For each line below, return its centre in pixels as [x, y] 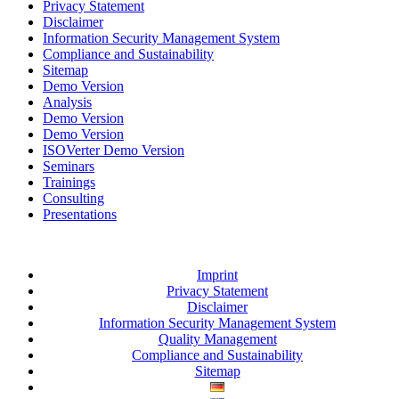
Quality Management [217, 338]
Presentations [80, 214]
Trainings [69, 182]
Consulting [73, 198]
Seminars [69, 166]
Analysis [67, 102]
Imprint [217, 274]
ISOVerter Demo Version [114, 150]
